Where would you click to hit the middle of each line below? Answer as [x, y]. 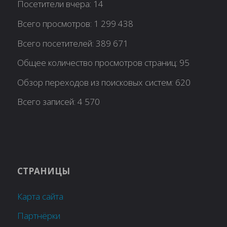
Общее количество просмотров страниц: [99, 63]
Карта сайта [41, 196]
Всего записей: [48, 102]
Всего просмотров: [56, 23]
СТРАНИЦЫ [44, 171]
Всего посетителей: [57, 43]
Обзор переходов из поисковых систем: [97, 82]
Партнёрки [39, 216]
